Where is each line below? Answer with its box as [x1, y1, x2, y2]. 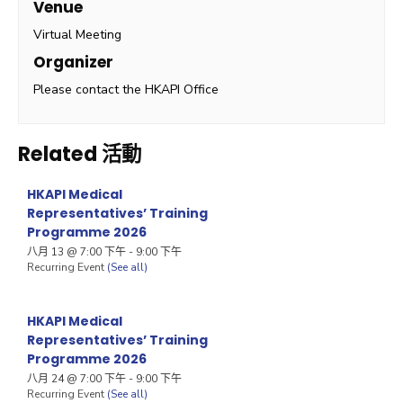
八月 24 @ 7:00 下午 [27, 371, 126, 386]
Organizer [33, 51, 114, 74]
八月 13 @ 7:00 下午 [27, 244, 126, 259]
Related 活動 [18, 139, 141, 168]
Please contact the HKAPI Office [33, 81, 219, 99]
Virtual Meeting [33, 26, 122, 44]
